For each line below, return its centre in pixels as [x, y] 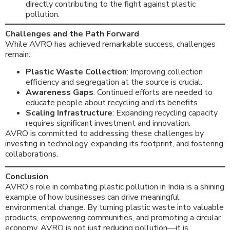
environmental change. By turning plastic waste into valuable [114, 208]
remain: [18, 54]
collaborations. [32, 154]
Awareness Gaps [60, 92]
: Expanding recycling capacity [165, 113]
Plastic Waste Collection [76, 72]
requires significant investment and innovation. [108, 123]
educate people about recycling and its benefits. [112, 102]
